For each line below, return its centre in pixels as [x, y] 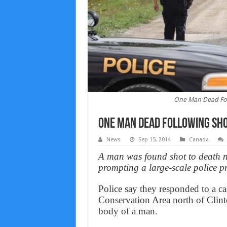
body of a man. [128, 211]
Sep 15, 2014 [154, 139]
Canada [199, 139]
